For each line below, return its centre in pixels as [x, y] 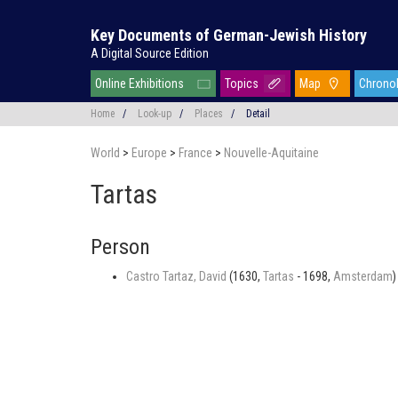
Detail [258, 114]
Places [209, 114]
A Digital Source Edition [150, 53]
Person [120, 247]
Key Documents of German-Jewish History [229, 35]
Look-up [155, 114]
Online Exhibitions [139, 84]
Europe [151, 153]
